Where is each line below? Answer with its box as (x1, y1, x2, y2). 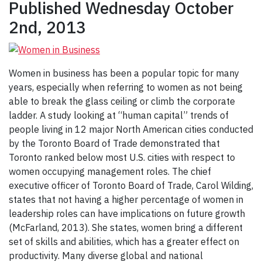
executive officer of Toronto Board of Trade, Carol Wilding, (9, 180, 253, 192)
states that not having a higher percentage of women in (9, 194, 243, 206)
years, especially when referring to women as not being (9, 81, 243, 94)
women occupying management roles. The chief (9, 166, 211, 178)
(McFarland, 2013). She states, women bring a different (9, 222, 243, 234)
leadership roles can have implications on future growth (9, 208, 245, 220)
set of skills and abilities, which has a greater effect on (9, 236, 239, 248)
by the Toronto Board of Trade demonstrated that (9, 137, 220, 150)
